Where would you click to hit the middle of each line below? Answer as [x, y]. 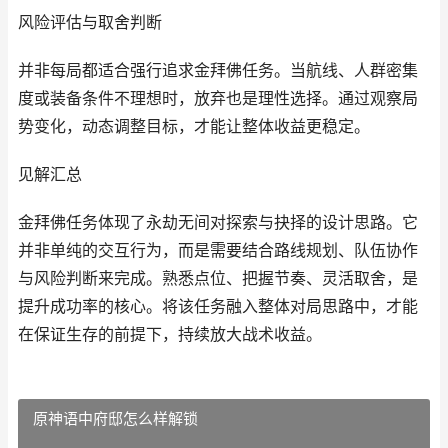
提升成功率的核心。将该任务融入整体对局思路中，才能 [218, 306]
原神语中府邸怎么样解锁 [115, 418]
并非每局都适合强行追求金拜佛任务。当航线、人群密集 [218, 70]
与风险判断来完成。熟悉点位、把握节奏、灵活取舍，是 [218, 278]
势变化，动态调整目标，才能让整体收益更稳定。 [194, 126]
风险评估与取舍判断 [90, 22]
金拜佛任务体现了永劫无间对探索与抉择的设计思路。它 [218, 222]
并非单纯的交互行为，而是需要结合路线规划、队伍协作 [218, 250]
